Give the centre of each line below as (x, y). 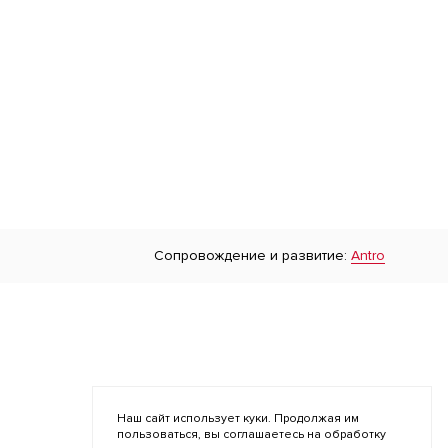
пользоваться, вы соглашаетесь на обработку (251, 434)
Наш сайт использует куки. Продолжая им (238, 418)
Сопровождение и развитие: (252, 255)
